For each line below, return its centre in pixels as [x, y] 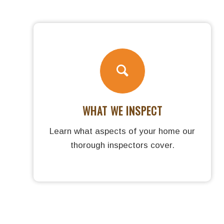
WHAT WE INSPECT [122, 110]
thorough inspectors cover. [122, 145]
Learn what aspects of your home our [122, 131]
